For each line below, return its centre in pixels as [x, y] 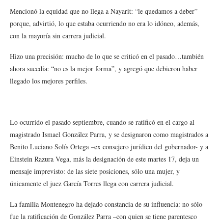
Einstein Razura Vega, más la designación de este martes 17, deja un [104, 159]
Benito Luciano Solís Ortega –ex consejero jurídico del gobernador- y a [109, 147]
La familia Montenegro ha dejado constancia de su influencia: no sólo [106, 204]
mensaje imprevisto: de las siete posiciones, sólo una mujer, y [95, 171]
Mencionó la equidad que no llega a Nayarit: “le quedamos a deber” [104, 11]
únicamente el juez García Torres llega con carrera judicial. [92, 183]
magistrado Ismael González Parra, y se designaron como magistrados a [109, 134]
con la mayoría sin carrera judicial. [58, 36]
